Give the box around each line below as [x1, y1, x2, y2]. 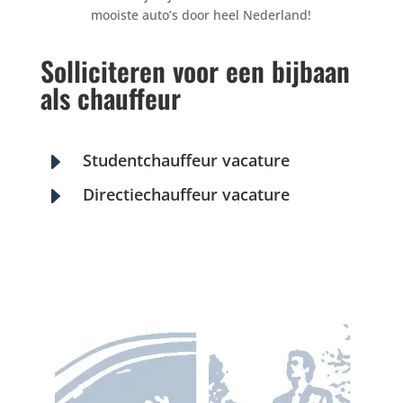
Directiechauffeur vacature [82, 184, 290, 205]
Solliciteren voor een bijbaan [40, 50, 350, 91]
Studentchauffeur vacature [82, 149, 290, 171]
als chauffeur [40, 77, 181, 118]
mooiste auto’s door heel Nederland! [91, 6, 312, 23]
